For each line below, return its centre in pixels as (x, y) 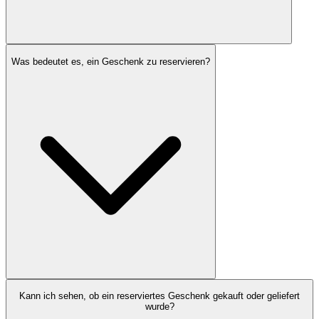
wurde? (159, 307)
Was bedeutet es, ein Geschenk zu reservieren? (111, 61)
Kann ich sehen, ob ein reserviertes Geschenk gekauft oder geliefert (159, 296)
